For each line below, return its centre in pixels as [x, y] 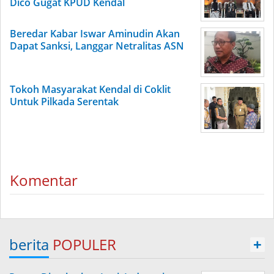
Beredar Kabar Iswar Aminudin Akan [95, 34]
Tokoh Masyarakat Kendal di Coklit [90, 89]
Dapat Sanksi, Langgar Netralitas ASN [97, 46]
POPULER [84, 244]
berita [29, 244]
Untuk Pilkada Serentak [64, 102]
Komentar [44, 180]
